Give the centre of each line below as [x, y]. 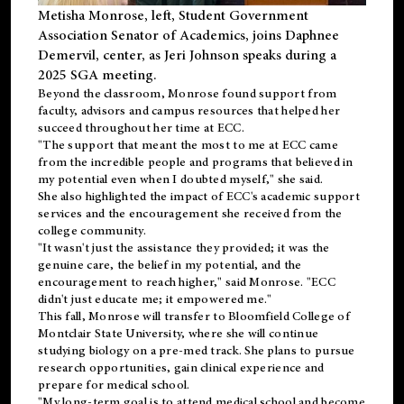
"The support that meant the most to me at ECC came [188, 145]
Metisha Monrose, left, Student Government [173, 15]
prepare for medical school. [114, 385]
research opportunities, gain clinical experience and [181, 367]
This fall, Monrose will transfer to [132, 316]
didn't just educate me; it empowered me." [155, 299]
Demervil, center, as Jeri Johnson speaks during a [187, 55]
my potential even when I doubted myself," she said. [181, 179]
